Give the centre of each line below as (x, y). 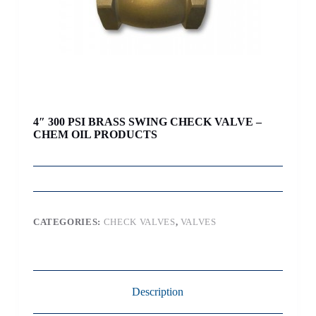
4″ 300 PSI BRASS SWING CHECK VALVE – (147, 122)
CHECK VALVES (139, 222)
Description (158, 292)
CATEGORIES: (68, 222)
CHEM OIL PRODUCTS (95, 135)
